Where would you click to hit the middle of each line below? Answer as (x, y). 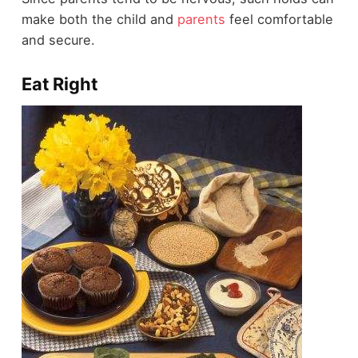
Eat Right (59, 84)
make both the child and (99, 19)
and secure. (58, 40)
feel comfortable (279, 19)
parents (201, 19)
